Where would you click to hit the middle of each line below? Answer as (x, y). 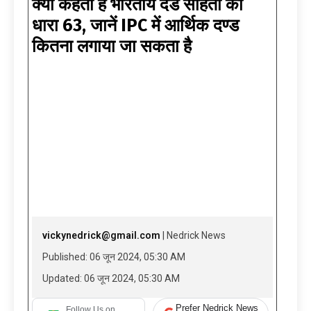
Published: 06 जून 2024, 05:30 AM (114, 257)
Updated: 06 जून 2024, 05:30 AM (111, 279)
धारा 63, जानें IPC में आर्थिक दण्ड (135, 26)
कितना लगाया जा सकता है (112, 47)
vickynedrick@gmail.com (101, 236)
